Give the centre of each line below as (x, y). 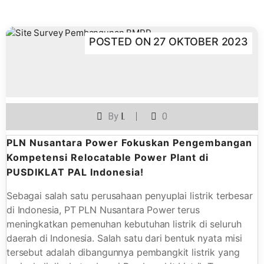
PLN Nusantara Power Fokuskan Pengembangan (129, 143)
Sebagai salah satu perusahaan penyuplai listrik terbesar (130, 196)
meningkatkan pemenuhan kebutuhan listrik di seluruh (124, 224)
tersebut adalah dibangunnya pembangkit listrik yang (123, 253)
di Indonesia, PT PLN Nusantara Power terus (103, 210)
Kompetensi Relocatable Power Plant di (108, 158)
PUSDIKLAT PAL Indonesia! (75, 172)
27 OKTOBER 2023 (201, 42)
